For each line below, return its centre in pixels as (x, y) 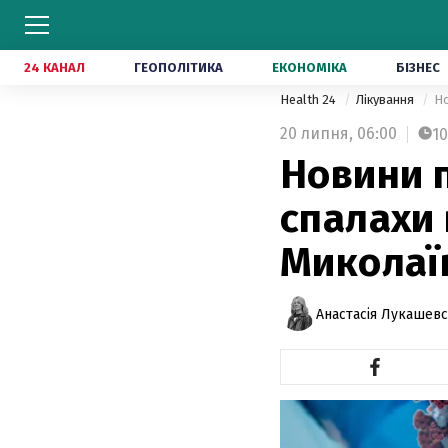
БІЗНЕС (418, 67)
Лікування (386, 99)
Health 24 (309, 99)
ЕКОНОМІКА (309, 67)
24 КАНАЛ (54, 67)
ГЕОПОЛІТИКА (178, 67)
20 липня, (316, 133)
